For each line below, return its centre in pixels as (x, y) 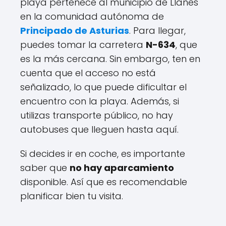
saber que (45, 167)
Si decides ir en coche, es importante (103, 153)
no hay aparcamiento (122, 167)
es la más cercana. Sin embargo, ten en (110, 59)
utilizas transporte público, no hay (97, 115)
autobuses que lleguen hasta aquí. (99, 129)
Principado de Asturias (75, 30)
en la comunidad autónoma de (92, 16)
